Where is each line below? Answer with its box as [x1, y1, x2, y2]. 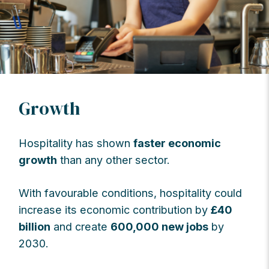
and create [50, 219, 111, 233]
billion [19, 219, 51, 233]
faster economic [133, 136, 222, 150]
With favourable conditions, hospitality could [19, 186, 243, 199]
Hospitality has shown [19, 136, 134, 150]
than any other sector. [57, 153, 171, 166]
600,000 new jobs [110, 219, 209, 233]
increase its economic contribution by [19, 202, 211, 216]
